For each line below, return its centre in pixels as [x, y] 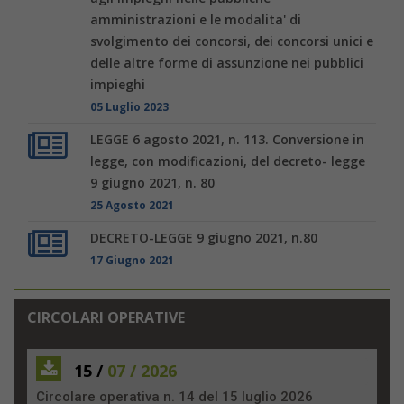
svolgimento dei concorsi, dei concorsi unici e [232, 41]
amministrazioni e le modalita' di [196, 19]
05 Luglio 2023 [130, 106]
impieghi [118, 84]
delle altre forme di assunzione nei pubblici [227, 62]
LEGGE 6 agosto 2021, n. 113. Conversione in [228, 139]
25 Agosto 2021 [133, 204]
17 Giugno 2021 [133, 259]
